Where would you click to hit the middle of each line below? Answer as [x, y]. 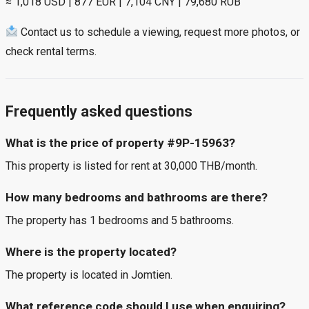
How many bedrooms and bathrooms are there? [137, 198]
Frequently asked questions [99, 111]
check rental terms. [51, 51]
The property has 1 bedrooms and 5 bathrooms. [120, 221]
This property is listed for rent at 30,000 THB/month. [131, 166]
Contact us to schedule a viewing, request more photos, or [159, 32]
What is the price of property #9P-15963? [120, 142]
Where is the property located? [91, 252]
